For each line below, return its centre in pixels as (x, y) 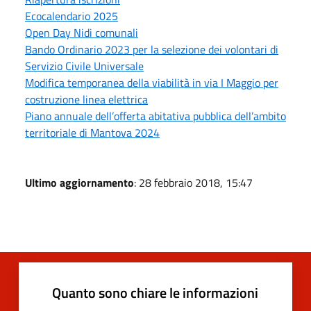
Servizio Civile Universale (84, 66)
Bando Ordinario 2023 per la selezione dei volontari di (152, 49)
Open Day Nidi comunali (82, 32)
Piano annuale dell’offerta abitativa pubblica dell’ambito (155, 116)
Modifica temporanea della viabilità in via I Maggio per (152, 82)
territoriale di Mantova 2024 (92, 132)
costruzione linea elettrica (86, 99)
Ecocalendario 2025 (72, 16)
